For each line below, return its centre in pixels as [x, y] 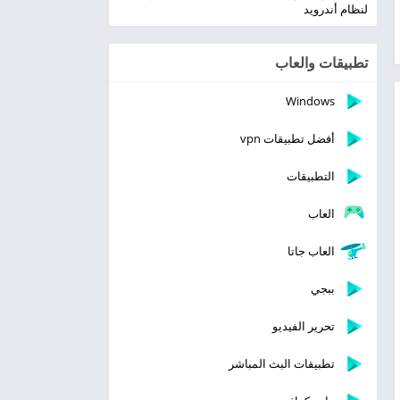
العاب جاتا [311, 251]
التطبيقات [311, 176]
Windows [310, 101]
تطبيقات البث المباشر [282, 363]
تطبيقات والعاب [321, 62]
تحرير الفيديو [304, 326]
